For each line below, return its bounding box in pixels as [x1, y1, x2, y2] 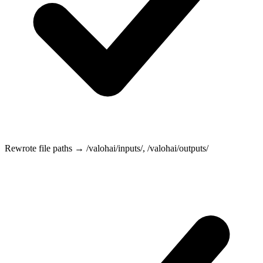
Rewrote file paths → [5, 143, 86, 153]
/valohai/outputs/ [147, 143, 208, 153]
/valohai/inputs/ [86, 143, 143, 153]
